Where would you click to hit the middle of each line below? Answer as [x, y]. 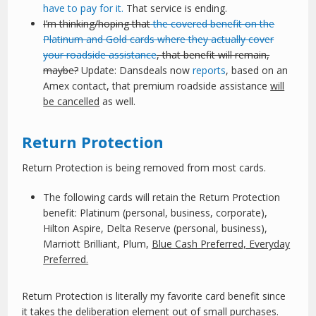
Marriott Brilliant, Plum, [98, 244]
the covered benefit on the [213, 24]
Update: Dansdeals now [136, 71]
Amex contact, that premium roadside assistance [157, 86]
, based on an [257, 71]
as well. [118, 102]
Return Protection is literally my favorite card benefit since [154, 296]
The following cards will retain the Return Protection [162, 197]
